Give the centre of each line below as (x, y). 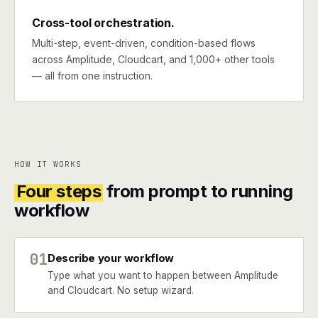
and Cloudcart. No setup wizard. (121, 290)
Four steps (59, 191)
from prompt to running (198, 191)
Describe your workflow (111, 258)
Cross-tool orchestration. (103, 23)
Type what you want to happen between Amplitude (163, 275)
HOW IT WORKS (48, 164)
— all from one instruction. (92, 76)
